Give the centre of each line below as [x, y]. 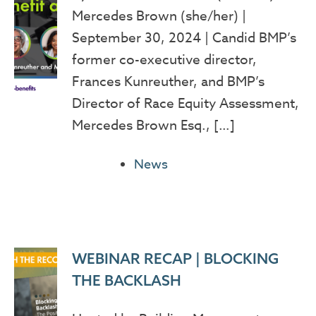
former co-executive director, [164, 59]
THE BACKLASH [126, 280]
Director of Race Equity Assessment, [185, 103]
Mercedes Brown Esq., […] [153, 124]
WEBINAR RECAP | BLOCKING [175, 259]
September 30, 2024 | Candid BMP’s [184, 37]
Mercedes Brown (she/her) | [159, 15]
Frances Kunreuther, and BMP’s [168, 81]
